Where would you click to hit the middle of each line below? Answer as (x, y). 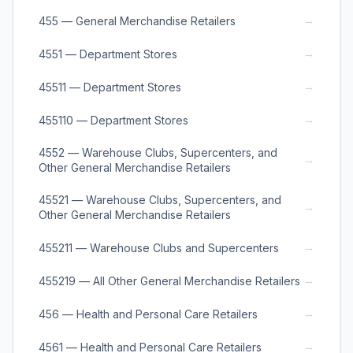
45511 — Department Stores (110, 87)
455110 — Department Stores (113, 120)
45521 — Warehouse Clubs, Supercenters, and (160, 200)
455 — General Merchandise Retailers (137, 20)
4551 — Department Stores (108, 54)
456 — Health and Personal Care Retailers (148, 314)
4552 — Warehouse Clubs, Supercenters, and (158, 152)
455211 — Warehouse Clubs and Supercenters (159, 247)
